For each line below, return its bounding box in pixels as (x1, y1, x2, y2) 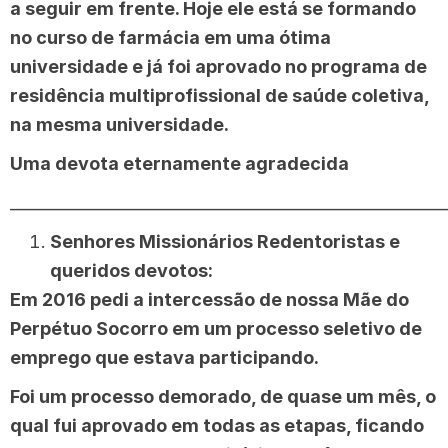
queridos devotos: (50, 260, 213, 282)
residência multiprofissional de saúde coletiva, (10, 85, 429, 107)
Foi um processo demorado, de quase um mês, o (10, 386, 436, 408)
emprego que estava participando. (10, 347, 319, 369)
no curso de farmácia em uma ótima (10, 27, 331, 49)
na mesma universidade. (10, 114, 229, 136)
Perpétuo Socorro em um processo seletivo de (10, 318, 422, 340)
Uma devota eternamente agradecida (10, 153, 349, 175)
